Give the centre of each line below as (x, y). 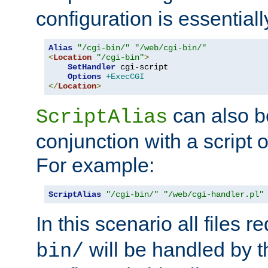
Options (84, 76)
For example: (95, 165)
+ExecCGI (125, 76)
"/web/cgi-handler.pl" (214, 194)
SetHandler (92, 67)
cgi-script (142, 67)
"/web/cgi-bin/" (170, 48)
